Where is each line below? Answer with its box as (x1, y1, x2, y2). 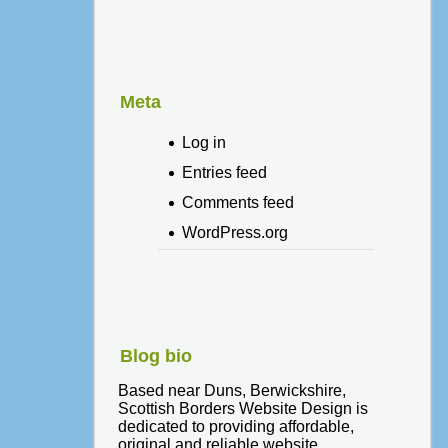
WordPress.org (181, 224, 288, 241)
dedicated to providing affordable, (117, 418, 354, 436)
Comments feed (181, 194, 294, 211)
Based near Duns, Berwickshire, (117, 382, 346, 400)
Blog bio (119, 346, 192, 367)
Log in (181, 134, 226, 151)
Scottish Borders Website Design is (117, 400, 368, 418)
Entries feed (181, 164, 267, 181)
